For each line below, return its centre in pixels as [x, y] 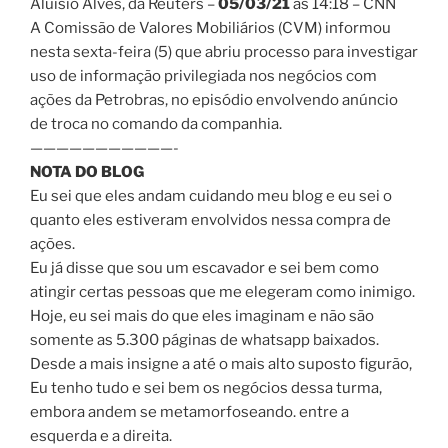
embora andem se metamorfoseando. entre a [189, 412]
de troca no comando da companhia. [156, 124]
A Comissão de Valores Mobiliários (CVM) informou [210, 28]
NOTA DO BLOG [87, 172]
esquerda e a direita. [101, 436]
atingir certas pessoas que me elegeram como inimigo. [222, 292]
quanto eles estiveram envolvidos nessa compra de [210, 220]
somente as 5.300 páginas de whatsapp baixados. [204, 340]
